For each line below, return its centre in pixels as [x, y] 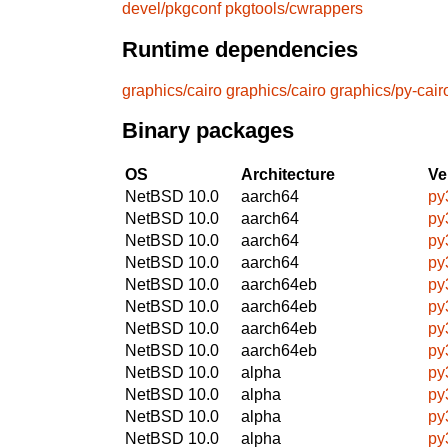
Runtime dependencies [240, 50]
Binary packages [208, 131]
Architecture [288, 174]
